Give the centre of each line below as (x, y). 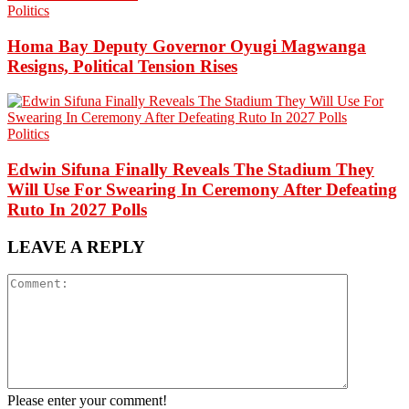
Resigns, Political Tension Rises (122, 66)
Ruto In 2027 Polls (77, 209)
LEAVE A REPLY (76, 246)
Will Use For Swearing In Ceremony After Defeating (202, 189)
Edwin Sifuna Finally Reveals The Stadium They (191, 169)
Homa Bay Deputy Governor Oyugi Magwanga (187, 46)
